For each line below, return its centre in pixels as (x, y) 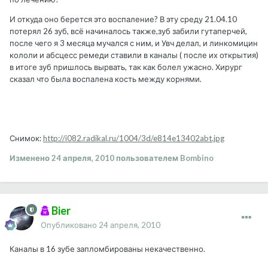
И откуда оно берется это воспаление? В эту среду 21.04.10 (123, 19)
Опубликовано (70, 225)
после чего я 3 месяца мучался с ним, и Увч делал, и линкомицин (134, 43)
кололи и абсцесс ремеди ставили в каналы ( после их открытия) (134, 55)
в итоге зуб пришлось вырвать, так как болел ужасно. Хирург (126, 67)
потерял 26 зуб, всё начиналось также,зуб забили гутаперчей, (128, 31)
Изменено (31, 158)
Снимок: (26, 138)
